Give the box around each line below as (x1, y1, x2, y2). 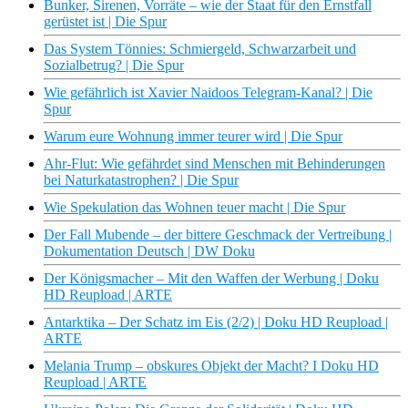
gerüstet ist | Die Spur (44, 14, 167, 30)
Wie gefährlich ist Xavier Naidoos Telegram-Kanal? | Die (44, 85, 372, 101)
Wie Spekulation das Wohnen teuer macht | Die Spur (44, 199, 345, 216)
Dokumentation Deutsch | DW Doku (44, 243, 255, 260)
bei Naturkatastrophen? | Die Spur (44, 172, 239, 189)
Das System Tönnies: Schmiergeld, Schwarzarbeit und (44, 41, 356, 57)
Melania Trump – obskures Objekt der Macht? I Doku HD (44, 358, 379, 374)
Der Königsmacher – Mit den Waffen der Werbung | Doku (44, 270, 379, 287)
